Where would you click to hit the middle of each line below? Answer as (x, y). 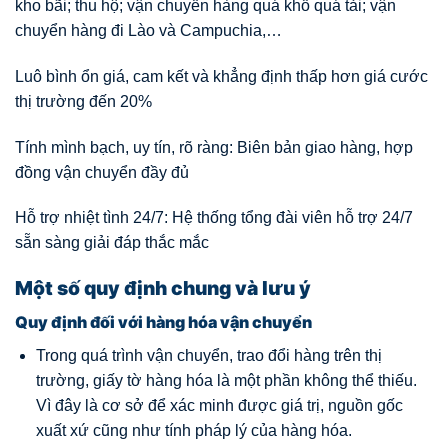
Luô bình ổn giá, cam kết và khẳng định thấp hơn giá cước (221, 76)
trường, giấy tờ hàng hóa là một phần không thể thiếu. (226, 380)
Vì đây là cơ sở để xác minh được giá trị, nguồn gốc (219, 405)
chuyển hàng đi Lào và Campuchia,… (148, 30)
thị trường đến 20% (83, 101)
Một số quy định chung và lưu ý (163, 288)
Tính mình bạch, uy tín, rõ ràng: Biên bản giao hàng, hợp (214, 147)
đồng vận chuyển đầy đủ (102, 172)
